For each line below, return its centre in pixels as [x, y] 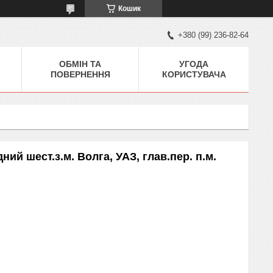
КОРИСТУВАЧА [194, 74]
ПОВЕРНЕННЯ [80, 74]
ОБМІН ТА [80, 64]
